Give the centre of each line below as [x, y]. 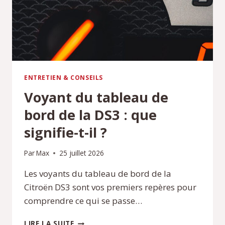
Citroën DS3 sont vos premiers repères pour [110, 187]
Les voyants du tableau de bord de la [98, 174]
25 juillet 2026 [82, 153]
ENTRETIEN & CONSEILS [64, 77]
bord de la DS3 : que [90, 115]
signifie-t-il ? [66, 132]
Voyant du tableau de [96, 97]
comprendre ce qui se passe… [83, 201]
